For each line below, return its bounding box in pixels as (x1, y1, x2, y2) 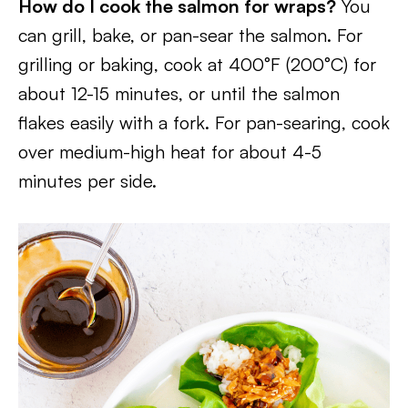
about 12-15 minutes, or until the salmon (18, 82, 340, 105)
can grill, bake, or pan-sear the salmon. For (18, 24, 362, 46)
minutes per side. (18, 169, 157, 192)
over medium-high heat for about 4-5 (18, 140, 321, 163)
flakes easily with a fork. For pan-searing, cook (18, 111, 390, 134)
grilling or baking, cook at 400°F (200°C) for (18, 53, 376, 76)
